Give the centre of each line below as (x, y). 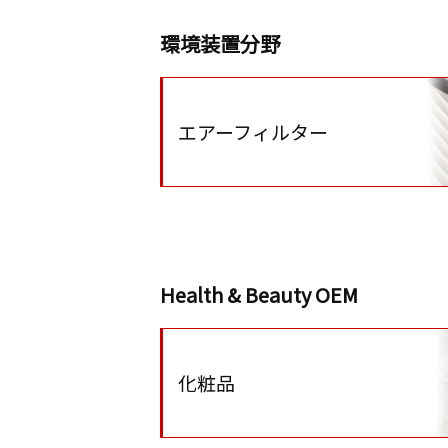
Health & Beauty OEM (259, 294)
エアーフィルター (253, 131)
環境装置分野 (220, 43)
